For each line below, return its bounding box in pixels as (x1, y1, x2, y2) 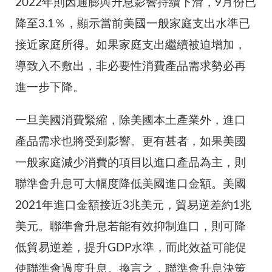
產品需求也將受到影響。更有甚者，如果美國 (15, 136, 246, 148)
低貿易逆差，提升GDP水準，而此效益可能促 (15, 242, 246, 254)
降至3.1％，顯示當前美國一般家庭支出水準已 (15, 18, 250, 30)
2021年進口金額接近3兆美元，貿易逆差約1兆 (15, 200, 251, 212)
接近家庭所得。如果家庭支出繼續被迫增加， (15, 39, 246, 51)
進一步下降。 (15, 81, 84, 93)
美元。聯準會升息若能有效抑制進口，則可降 (15, 221, 246, 233)
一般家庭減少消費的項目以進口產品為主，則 (15, 157, 246, 169)
